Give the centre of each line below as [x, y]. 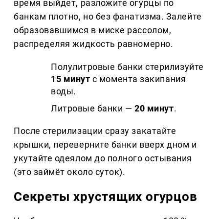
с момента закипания [138, 79]
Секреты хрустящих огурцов [106, 196]
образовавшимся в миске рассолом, [93, 30]
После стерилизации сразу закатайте [95, 131]
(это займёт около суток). [70, 172]
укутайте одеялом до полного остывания [103, 158]
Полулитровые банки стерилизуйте [127, 66]
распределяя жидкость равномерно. [94, 44]
